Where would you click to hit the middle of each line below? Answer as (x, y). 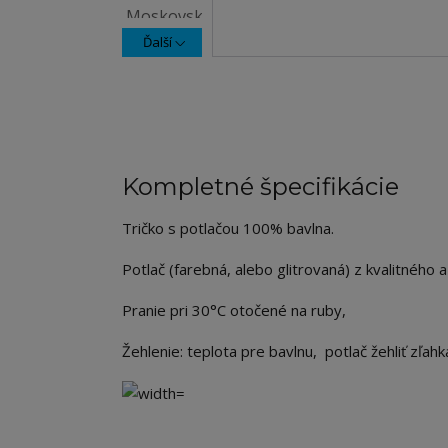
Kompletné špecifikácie (260, 186)
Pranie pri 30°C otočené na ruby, (234, 310)
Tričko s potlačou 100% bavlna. (228, 228)
